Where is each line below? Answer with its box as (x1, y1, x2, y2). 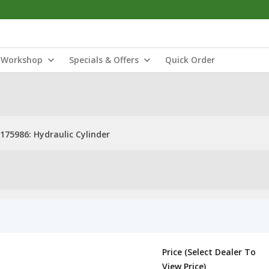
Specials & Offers (69, 54, 139, 65)
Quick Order (165, 54, 215, 65)
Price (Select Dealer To (162, 246, 256, 258)
